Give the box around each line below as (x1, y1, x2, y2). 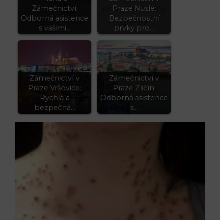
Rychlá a (39, 93, 70, 102)
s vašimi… (38, 23, 71, 32)
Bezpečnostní (109, 13, 160, 23)
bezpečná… (34, 103, 75, 112)
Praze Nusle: (112, 3, 156, 13)
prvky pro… (114, 23, 154, 32)
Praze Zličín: (112, 83, 156, 92)
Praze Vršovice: (28, 83, 81, 92)
